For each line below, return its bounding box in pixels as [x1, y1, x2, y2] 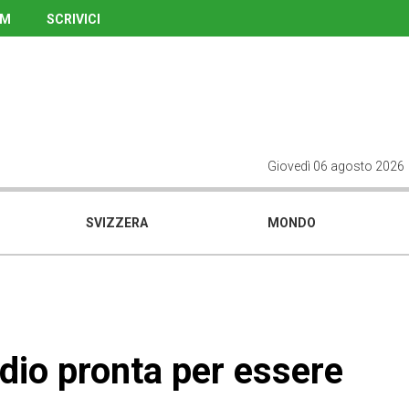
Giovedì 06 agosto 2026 [267, 159, 404, 173]
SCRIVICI [47, 12, 100, 26]
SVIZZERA [85, 215, 148, 230]
